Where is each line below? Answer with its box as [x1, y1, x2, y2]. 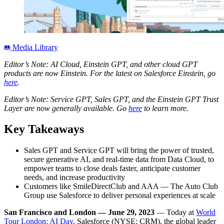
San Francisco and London [4, 208, 96, 217]
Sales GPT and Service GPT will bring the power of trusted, [24, 146, 214, 155]
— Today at [154, 208, 196, 217]
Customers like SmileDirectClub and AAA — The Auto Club [24, 182, 218, 191]
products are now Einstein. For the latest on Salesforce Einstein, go [4, 68, 215, 77]
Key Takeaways [4, 122, 84, 136]
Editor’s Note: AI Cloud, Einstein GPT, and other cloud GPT [4, 59, 197, 68]
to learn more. [142, 103, 188, 112]
